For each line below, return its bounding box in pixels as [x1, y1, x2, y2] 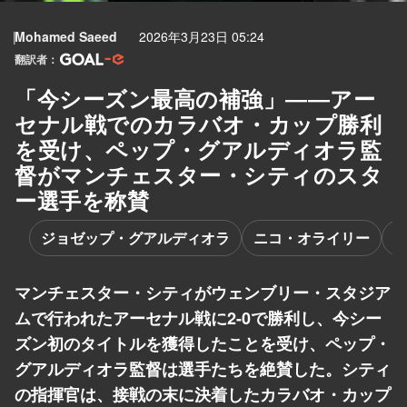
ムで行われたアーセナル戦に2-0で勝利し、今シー [15, 305, 382, 330]
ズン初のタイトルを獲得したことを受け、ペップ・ [15, 331, 391, 355]
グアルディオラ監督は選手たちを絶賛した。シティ [15, 356, 391, 381]
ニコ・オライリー [253, 226, 370, 248]
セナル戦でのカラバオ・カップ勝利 [15, 107, 382, 139]
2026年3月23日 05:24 [139, 27, 264, 45]
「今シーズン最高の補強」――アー [15, 82, 375, 114]
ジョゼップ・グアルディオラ [41, 226, 230, 248]
